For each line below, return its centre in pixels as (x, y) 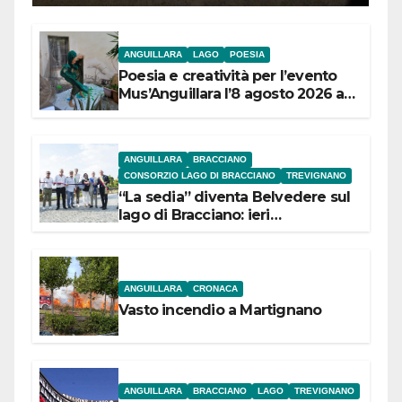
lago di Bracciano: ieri (194, 214)
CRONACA (215, 289)
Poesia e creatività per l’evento (228, 76)
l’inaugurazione (173, 232)
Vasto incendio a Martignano (220, 310)
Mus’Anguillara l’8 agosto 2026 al (233, 94)
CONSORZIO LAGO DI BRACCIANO (200, 175)
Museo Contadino (181, 112)
